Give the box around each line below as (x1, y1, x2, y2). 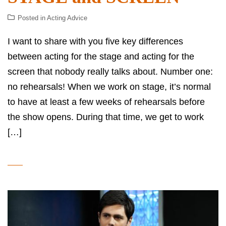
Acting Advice (47, 14, 87, 22)
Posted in (18, 14, 47, 22)
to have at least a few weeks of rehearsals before (8, 96, 205, 107)
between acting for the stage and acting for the (8, 51, 194, 62)
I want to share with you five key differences (8, 36, 183, 46)
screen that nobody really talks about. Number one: (8, 66, 213, 77)
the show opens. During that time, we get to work (8, 111, 204, 122)
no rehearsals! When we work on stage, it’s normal (8, 81, 211, 92)
